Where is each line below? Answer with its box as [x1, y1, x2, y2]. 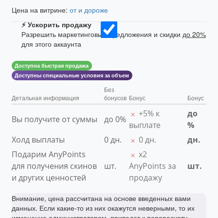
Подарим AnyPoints [12, 149, 86, 160]
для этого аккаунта [21, 39, 81, 49]
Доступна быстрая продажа [15, 62, 89, 70]
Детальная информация [12, 93, 79, 102]
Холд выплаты [12, 134, 65, 145]
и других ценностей [12, 172, 86, 183]
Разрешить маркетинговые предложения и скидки [21, 29, 182, 39]
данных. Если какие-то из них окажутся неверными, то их [12, 203, 195, 213]
